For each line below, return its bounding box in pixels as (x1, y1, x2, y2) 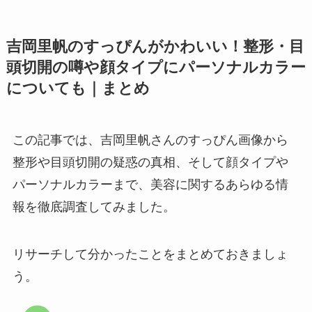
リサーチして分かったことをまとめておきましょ (12, 247, 288, 261)
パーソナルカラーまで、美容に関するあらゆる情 (12, 177, 288, 192)
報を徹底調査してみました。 (12, 199, 175, 214)
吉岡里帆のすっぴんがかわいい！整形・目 (6, 38, 304, 55)
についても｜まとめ (6, 79, 150, 97)
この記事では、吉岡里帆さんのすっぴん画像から (12, 132, 288, 147)
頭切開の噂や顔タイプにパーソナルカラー (6, 58, 306, 76)
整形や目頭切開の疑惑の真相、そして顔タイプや (12, 155, 288, 169)
